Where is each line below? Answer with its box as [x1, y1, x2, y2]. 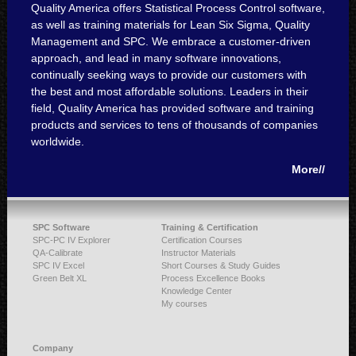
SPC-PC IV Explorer [32, 235, 110, 246]
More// [292, 163, 326, 176]
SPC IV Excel [32, 261, 84, 271]
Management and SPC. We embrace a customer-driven [30, 35, 311, 48]
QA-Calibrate [32, 248, 83, 258]
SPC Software [32, 222, 90, 233]
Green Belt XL [32, 273, 87, 284]
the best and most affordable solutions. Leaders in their [30, 85, 308, 99]
